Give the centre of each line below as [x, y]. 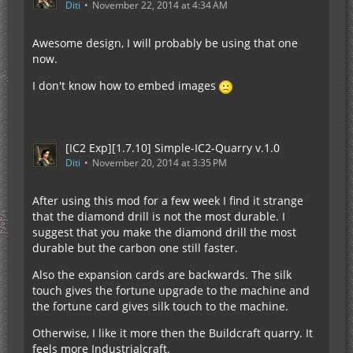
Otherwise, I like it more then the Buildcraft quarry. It [173, 333]
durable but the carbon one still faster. [135, 248]
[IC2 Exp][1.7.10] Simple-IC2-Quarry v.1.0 [173, 148]
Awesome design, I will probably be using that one [165, 43]
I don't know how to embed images [126, 85]
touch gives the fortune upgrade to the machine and [171, 290]
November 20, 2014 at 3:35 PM [160, 163]
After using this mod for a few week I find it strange [168, 201]
